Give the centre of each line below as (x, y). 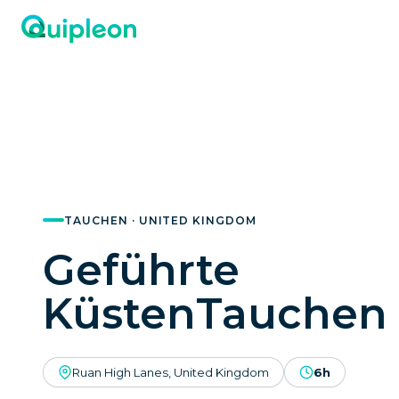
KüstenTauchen (215, 313)
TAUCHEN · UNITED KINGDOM (161, 220)
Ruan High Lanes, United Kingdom (171, 372)
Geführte (141, 269)
